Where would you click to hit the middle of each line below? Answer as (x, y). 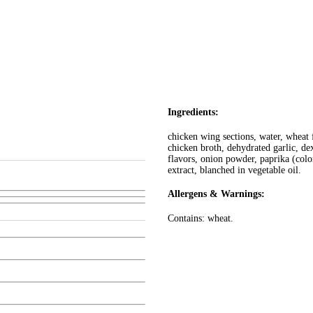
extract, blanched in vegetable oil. (234, 170)
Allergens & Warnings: (216, 194)
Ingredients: (193, 112)
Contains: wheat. (201, 218)
